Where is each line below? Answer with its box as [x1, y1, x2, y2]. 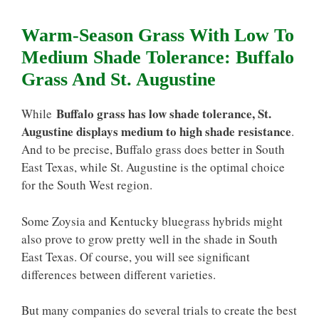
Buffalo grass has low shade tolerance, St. [56, 105, 271, 122]
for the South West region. [21, 177, 152, 193]
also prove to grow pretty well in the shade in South [21, 230, 278, 247]
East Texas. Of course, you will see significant [21, 248, 250, 265]
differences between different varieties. [21, 266, 216, 283]
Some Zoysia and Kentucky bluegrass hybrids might [21, 212, 283, 229]
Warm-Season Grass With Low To [21, 25, 294, 46]
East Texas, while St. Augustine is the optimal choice [21, 159, 285, 175]
